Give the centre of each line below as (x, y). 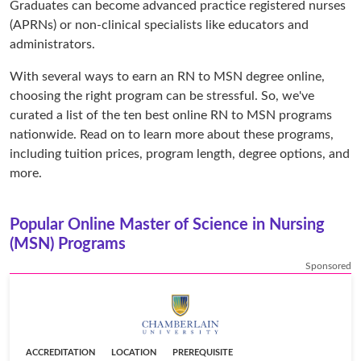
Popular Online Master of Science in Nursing (167, 224)
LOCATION (134, 352)
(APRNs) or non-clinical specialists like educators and (159, 25)
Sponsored (328, 266)
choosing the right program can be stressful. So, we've (162, 95)
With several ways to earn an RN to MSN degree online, (167, 76)
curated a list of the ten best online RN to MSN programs (171, 115)
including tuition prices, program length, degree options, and (180, 154)
